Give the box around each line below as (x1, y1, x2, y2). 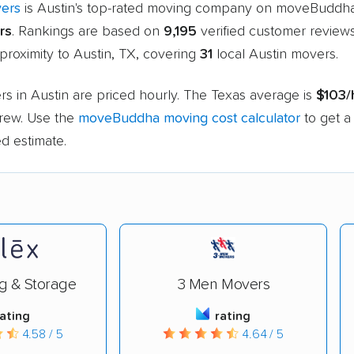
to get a (300, 111, 351, 126)
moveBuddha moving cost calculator (78, 111, 300, 126)
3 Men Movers (176, 276, 270, 292)
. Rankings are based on (12, 24, 164, 39)
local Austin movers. (213, 47, 338, 62)
